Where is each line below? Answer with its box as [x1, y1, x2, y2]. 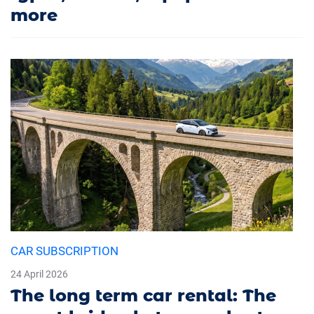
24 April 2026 [11, 268, 68, 280]
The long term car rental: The [11, 285, 276, 306]
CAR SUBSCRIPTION [11, 244, 118, 259]
